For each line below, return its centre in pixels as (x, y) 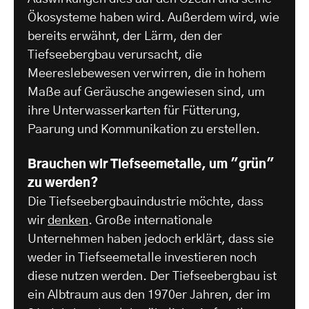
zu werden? (63, 184)
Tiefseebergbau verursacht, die (115, 56)
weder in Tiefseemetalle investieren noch (142, 258)
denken (68, 221)
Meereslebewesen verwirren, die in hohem (147, 74)
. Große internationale (150, 221)
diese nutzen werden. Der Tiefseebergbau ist (152, 277)
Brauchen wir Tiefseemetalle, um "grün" (151, 165)
